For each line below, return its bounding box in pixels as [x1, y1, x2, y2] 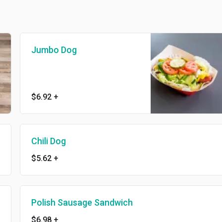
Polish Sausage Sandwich [31, 197, 133, 208]
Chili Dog [31, 136, 66, 147]
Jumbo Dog [31, 45, 77, 55]
